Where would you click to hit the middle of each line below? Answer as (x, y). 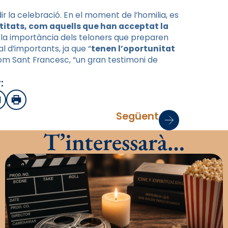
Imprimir (33, 103)
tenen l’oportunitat (133, 48)
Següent (137, 116)
